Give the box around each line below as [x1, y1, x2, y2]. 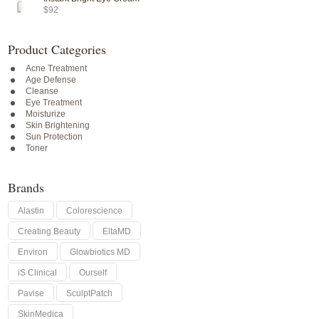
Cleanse [26, 86, 58, 96]
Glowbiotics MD [70, 247, 130, 257]
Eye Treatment [26, 98, 82, 108]
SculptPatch [66, 288, 113, 298]
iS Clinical [18, 268, 57, 278]
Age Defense [26, 75, 76, 85]
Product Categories [8, 41, 106, 58]
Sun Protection [26, 132, 83, 142]
